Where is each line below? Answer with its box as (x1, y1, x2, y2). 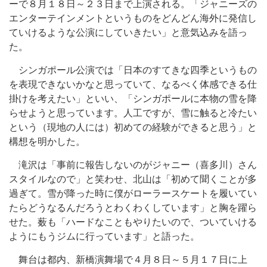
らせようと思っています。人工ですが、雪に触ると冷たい (9, 108, 257, 118)
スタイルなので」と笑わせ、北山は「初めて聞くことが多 (9, 174, 257, 184)
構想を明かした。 (9, 136, 85, 147)
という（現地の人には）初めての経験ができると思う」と (9, 122, 257, 132)
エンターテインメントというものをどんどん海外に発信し (9, 13, 257, 23)
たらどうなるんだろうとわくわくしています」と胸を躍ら (9, 203, 257, 213)
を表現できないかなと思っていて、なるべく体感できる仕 (9, 79, 257, 89)
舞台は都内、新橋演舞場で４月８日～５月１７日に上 (9, 254, 247, 265)
